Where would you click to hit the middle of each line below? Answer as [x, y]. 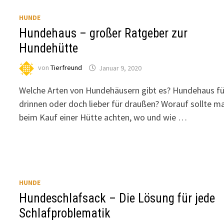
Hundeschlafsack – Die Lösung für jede [117, 198]
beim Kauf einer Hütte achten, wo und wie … [103, 117]
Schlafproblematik [65, 213]
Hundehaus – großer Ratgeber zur [103, 33]
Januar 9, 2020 [120, 68]
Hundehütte [49, 48]
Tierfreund [66, 68]
